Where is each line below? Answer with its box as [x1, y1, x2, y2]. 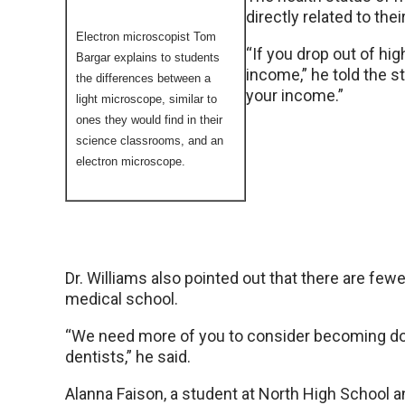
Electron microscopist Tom [76, 30, 216, 43]
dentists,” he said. [65, 347, 191, 366]
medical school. [65, 289, 178, 308]
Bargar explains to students [76, 51, 220, 64]
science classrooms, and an [76, 134, 223, 147]
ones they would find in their [76, 113, 222, 127]
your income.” [246, 86, 344, 105]
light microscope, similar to [76, 92, 217, 106]
